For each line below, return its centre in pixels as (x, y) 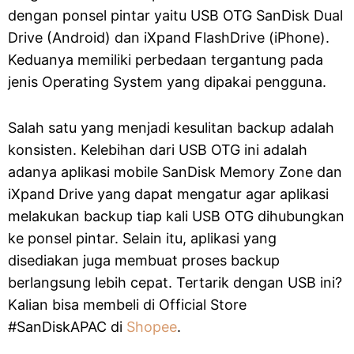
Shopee (152, 327)
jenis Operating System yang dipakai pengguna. (167, 82)
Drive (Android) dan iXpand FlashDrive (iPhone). (169, 38)
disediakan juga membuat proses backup (144, 260)
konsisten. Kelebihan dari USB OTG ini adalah (158, 150)
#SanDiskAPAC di (67, 327)
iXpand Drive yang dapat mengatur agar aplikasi (168, 194)
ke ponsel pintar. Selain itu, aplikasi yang (142, 238)
